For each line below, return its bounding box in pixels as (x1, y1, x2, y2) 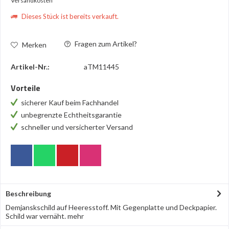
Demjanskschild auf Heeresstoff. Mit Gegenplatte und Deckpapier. (6, 203, 217, 212)
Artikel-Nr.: (11, 62, 50, 71)
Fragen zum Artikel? (73, 39, 137, 48)
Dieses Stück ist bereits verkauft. (20, 12, 119, 20)
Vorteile (11, 82, 40, 94)
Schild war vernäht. (6, 212, 67, 220)
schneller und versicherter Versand (21, 123, 133, 131)
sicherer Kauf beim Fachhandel (21, 98, 120, 107)
